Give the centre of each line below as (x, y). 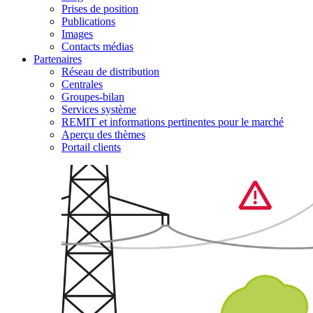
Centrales (82, 85)
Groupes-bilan (93, 97)
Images (77, 34)
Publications (88, 22)
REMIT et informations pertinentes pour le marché (173, 122)
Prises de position (100, 9)
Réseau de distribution (110, 72)
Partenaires (58, 59)
